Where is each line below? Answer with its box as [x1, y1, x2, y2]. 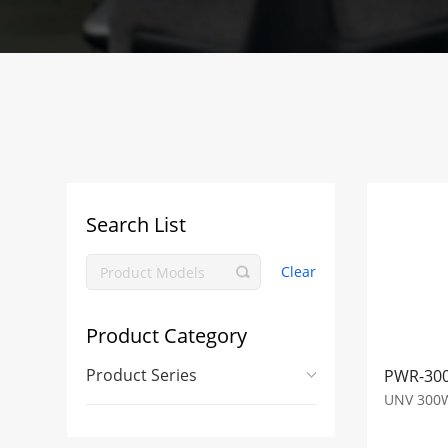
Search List [85, 210, 186, 238]
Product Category [85, 322, 247, 349]
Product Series [85, 364, 197, 386]
